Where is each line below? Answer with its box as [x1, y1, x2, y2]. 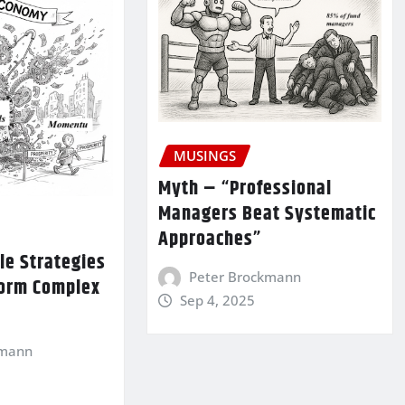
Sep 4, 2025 [180, 290, 256, 309]
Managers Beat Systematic [157, 198, 376, 230]
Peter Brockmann [189, 267, 302, 286]
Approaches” [157, 223, 261, 255]
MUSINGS [173, 146, 236, 165]
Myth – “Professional [157, 173, 332, 204]
